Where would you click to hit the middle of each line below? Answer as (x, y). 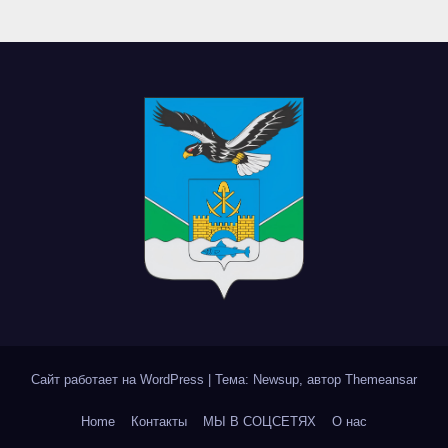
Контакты (159, 421)
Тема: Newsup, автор (280, 379)
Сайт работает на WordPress (119, 379)
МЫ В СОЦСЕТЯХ (259, 421)
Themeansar (381, 379)
